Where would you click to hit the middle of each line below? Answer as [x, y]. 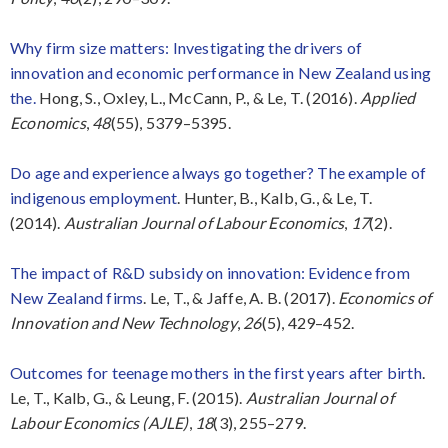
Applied [388, 97]
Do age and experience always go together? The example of [218, 172]
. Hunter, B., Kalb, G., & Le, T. [275, 197]
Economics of [385, 297]
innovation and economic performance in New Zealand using [221, 72]
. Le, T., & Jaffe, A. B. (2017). [241, 297]
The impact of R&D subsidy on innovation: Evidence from [210, 272]
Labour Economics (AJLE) [99, 422]
